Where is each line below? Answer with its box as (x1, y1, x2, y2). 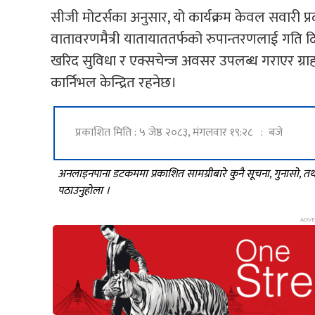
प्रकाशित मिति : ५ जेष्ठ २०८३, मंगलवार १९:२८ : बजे (75, 123, 283, 143)
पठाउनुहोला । (58, 181, 110, 200)
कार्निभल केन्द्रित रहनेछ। (51, 70, 176, 95)
